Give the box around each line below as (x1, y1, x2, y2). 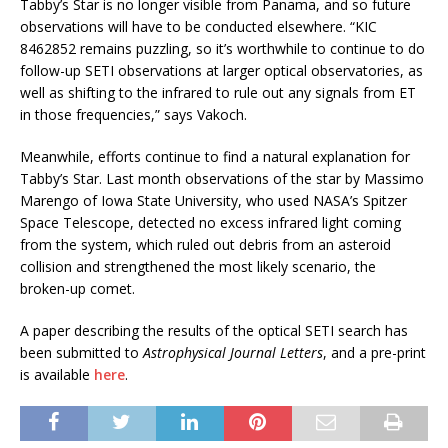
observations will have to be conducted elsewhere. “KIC (20, 17, 377, 37)
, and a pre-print (323, 343, 426, 363)
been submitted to (20, 343, 143, 363)
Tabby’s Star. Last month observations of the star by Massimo (20, 169, 424, 189)
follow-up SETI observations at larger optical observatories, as (20, 61, 423, 81)
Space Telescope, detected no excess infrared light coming (20, 213, 401, 233)
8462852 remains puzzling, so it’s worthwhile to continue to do (20, 39, 425, 59)
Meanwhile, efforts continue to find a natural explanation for (20, 147, 410, 167)
